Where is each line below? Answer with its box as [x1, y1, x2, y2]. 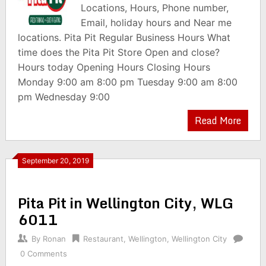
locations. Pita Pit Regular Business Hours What [17, 31, 230, 43]
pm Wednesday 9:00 [17, 91, 110, 103]
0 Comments [20, 249, 67, 258]
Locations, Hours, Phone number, [81, 2, 229, 14]
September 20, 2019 [21, 156, 89, 165]
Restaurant [83, 234, 123, 243]
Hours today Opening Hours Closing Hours [17, 61, 210, 73]
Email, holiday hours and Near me [81, 17, 232, 28]
